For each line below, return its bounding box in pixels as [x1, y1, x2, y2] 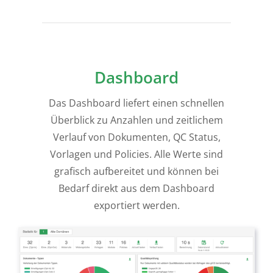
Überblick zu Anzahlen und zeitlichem [50, 113, 223, 127]
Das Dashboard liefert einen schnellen [49, 96, 224, 110]
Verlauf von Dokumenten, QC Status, [52, 130, 221, 144]
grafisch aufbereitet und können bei [54, 165, 219, 178]
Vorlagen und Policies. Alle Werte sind [50, 147, 223, 161]
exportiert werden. [93, 199, 180, 212]
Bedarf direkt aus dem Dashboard [58, 182, 214, 195]
